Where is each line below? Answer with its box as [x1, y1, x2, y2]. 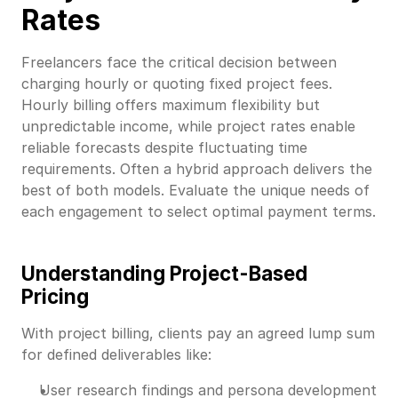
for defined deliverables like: [21, 345, 211, 363]
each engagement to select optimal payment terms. [21, 203, 376, 221]
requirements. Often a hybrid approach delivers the [21, 160, 372, 179]
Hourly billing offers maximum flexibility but [21, 96, 320, 115]
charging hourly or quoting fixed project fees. [21, 75, 332, 93]
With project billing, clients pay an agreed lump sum [21, 323, 375, 342]
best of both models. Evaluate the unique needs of [21, 181, 370, 200]
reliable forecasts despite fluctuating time [21, 139, 307, 157]
